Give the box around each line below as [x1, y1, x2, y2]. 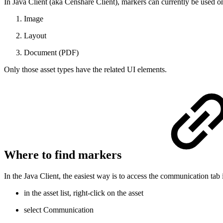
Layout [24, 31, 46, 40]
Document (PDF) [24, 48, 79, 57]
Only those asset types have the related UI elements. [4, 65, 169, 74]
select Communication [24, 206, 94, 215]
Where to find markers [4, 148, 124, 162]
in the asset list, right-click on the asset [24, 189, 143, 198]
